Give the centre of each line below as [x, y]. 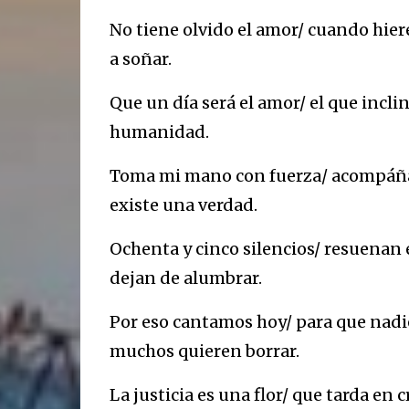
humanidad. [159, 132]
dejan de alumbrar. [185, 278]
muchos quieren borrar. [204, 351]
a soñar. [140, 59]
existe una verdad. [183, 205]
